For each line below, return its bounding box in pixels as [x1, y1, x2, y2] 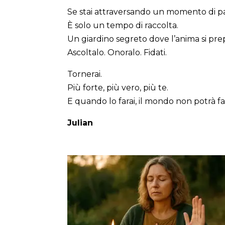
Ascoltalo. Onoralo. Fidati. [67, 47, 167, 57]
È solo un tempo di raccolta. [67, 20, 179, 30]
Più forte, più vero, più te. [67, 82, 169, 92]
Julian [67, 118, 93, 128]
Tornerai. [67, 69, 102, 79]
